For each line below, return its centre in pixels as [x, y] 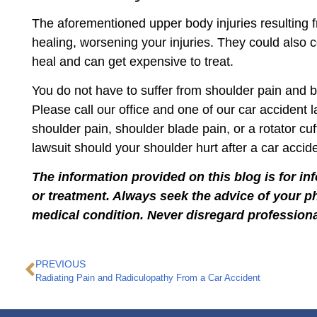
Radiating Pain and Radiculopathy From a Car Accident [148, 278]
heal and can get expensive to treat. [133, 61]
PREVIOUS [60, 264]
